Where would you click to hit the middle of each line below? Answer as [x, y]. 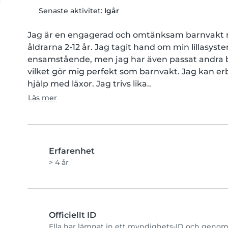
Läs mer [42, 98]
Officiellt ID [73, 215]
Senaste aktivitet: [70, 11]
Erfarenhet [72, 151]
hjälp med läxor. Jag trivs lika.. [89, 84]
